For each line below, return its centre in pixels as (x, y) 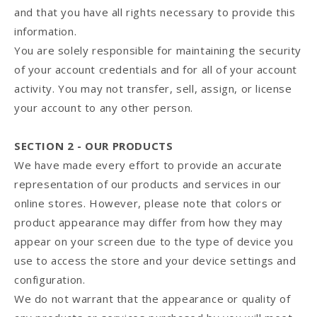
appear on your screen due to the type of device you (154, 242)
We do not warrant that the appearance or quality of (152, 299)
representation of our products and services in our (148, 184)
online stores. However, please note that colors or (149, 203)
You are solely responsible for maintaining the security (158, 51)
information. (46, 31)
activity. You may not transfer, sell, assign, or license (153, 89)
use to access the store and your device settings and (155, 261)
